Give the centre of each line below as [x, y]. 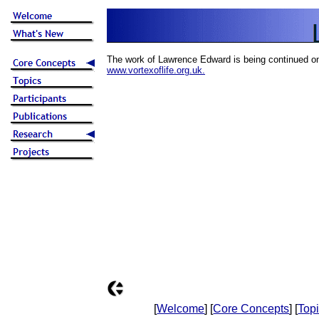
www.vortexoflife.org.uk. [156, 70]
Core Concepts [251, 309]
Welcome [181, 309]
